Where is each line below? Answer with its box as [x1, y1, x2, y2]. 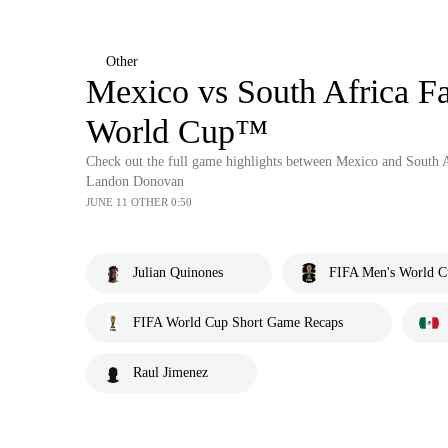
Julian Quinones [133, 265, 223, 280]
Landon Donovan [86, 174, 184, 189]
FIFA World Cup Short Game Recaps [133, 315, 343, 330]
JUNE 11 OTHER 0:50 [86, 196, 192, 208]
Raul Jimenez [133, 365, 208, 380]
